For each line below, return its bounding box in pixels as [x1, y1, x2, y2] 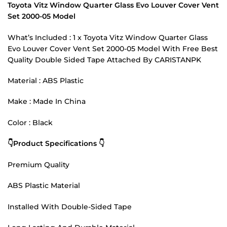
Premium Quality [8, 160, 69, 169]
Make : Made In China [8, 97, 86, 106]
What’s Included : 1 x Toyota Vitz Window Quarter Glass [8, 32, 208, 42]
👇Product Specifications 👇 [8, 139, 104, 148]
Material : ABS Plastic [8, 75, 84, 85]
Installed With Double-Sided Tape [8, 202, 132, 211]
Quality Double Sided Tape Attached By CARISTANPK [8, 55, 201, 64]
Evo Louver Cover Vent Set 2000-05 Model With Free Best [8, 44, 218, 53]
